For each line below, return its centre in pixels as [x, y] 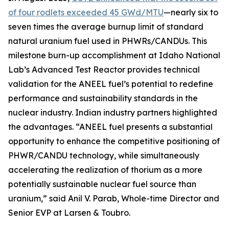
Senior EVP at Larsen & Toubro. [69, 213]
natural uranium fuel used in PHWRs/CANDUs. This [108, 41]
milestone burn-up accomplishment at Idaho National [114, 55]
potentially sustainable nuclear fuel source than [102, 184]
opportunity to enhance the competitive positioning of [114, 141]
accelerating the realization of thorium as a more [105, 170]
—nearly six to [191, 13]
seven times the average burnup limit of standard [106, 27]
